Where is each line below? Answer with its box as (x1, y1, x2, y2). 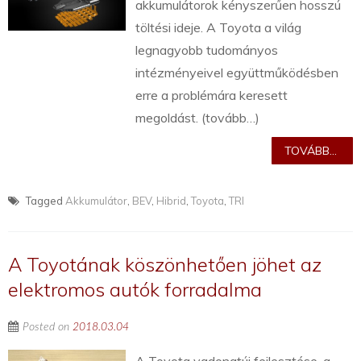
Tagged (23, 194, 65, 208)
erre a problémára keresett (135, 87, 288, 104)
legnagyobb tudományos (135, 42, 279, 59)
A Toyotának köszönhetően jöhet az (8, 252, 322, 277)
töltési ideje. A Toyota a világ (135, 19, 302, 36)
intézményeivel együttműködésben (135, 64, 339, 81)
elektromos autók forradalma (8, 277, 262, 302)
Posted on (23, 322, 73, 334)
